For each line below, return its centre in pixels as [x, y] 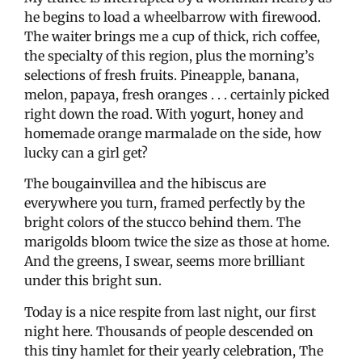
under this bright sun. [93, 281]
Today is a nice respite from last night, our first [170, 311]
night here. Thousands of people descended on [169, 331]
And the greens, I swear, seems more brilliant [164, 261]
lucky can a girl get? [86, 152]
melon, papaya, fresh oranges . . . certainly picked [177, 94]
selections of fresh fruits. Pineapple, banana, [162, 75]
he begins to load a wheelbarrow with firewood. [173, 17]
